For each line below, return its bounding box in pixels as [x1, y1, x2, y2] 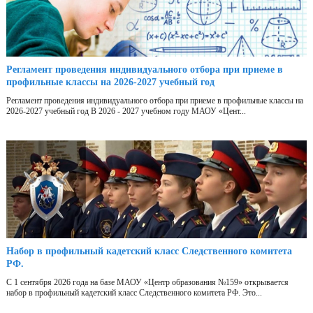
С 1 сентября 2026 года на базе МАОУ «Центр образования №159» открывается [6, 277, 289, 288]
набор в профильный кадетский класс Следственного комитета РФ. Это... [6, 288, 262, 298]
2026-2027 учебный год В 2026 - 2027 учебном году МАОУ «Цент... [6, 106, 246, 117]
